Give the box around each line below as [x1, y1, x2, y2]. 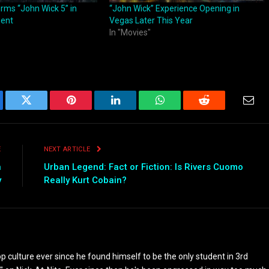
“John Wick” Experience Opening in [109, 4, 240, 14]
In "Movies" [109, 28, 151, 38]
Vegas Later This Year [109, 16, 193, 26]
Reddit [203, 103, 232, 115]
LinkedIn [114, 103, 154, 115]
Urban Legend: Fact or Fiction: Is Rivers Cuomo [43, 162, 243, 173]
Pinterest [70, 103, 108, 115]
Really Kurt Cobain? [43, 175, 127, 186]
